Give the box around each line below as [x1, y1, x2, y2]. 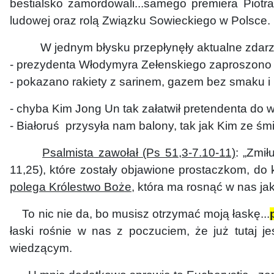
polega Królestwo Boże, [10, 180, 135, 193]
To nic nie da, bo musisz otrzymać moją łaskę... [10, 207, 270, 220]
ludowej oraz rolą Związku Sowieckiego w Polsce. [10, 13, 270, 27]
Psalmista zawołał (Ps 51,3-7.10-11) [42, 146, 235, 159]
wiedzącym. [10, 241, 72, 254]
